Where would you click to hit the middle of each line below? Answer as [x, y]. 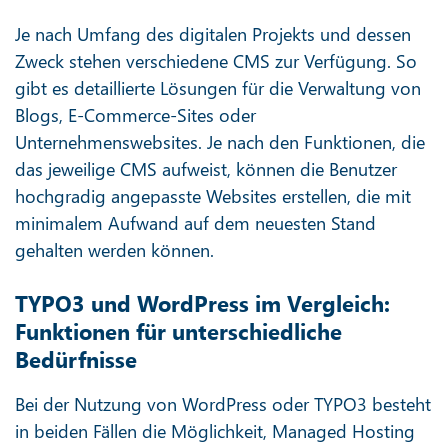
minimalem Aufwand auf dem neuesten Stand [195, 223]
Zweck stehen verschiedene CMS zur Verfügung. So [216, 61]
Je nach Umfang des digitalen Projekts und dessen [213, 34]
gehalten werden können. [114, 250]
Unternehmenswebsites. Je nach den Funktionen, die [220, 142]
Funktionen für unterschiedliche [178, 331]
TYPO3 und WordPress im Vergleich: [202, 303]
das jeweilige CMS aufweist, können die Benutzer [206, 169]
